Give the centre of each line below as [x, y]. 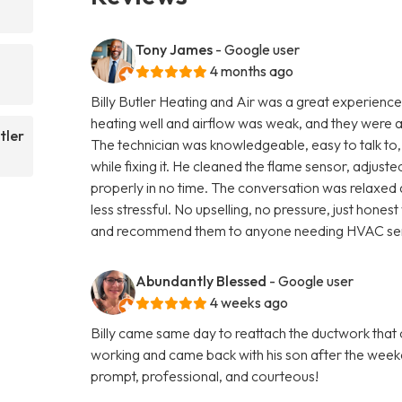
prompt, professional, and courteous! [205, 376]
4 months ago [252, 70]
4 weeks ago [249, 302]
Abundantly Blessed [201, 280]
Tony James [175, 49]
